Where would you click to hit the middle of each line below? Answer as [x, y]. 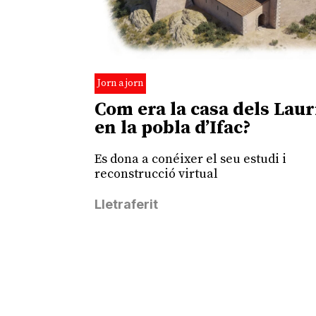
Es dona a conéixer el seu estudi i [191, 159]
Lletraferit [127, 205]
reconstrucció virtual [157, 174]
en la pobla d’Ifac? [173, 128]
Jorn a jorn [121, 84]
